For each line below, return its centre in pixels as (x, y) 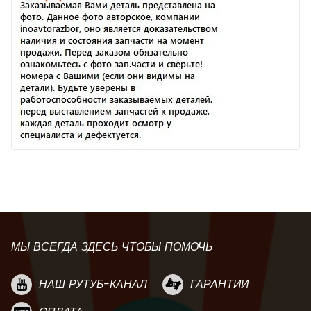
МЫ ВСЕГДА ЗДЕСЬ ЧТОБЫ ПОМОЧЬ (112, 247)
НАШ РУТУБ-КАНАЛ (93, 285)
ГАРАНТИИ (219, 285)
